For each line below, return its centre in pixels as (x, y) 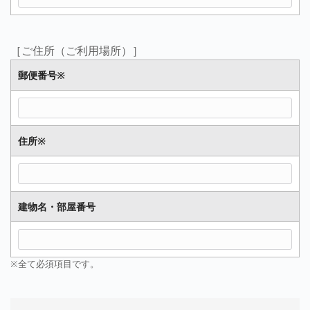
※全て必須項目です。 (55, 264)
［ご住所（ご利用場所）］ (77, 51)
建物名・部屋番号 (57, 207)
